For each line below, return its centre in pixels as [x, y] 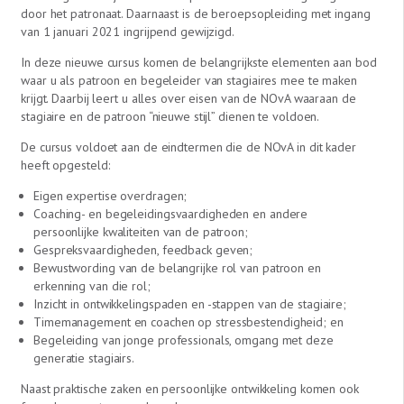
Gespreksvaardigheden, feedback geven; [143, 250]
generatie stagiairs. [84, 358]
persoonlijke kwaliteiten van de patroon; [141, 232]
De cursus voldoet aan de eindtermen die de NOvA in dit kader [188, 147]
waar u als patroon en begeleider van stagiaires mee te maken [189, 80]
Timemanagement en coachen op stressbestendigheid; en [188, 322]
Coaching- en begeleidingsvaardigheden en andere [171, 214]
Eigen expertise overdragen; [110, 196]
